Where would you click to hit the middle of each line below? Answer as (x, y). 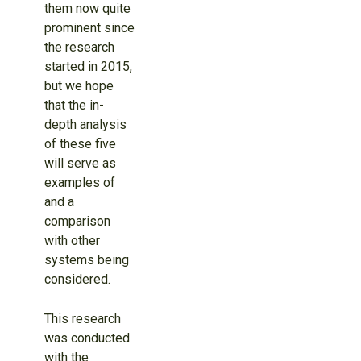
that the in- (74, 106)
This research (82, 319)
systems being (86, 260)
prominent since (89, 28)
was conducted (87, 338)
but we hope (79, 86)
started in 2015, (88, 67)
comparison (77, 222)
